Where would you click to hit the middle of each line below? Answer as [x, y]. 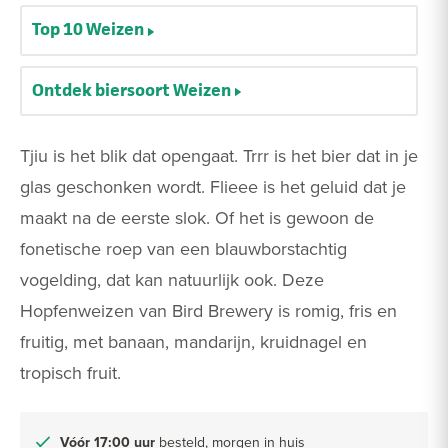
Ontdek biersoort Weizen [131, 89]
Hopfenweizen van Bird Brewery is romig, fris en [208, 310]
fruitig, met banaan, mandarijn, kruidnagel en [193, 341]
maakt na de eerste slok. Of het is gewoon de [197, 217]
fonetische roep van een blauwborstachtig [183, 248]
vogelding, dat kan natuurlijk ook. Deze [172, 279]
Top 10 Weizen [88, 29]
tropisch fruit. [70, 372]
